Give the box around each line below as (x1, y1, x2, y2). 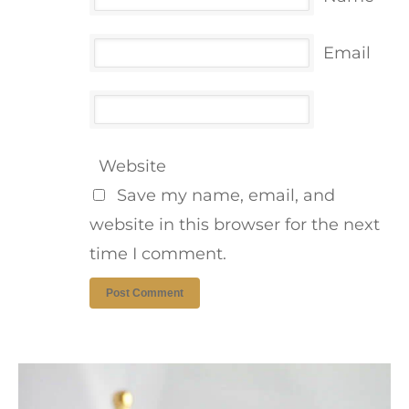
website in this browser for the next (89, 215, 380, 236)
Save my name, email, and (117, 185, 335, 206)
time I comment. (89, 244, 226, 265)
